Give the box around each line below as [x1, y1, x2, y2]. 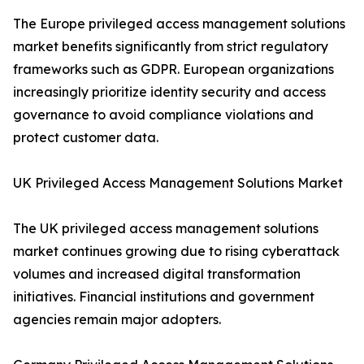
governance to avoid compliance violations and [13, 106, 314, 123]
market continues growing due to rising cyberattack [13, 243, 340, 260]
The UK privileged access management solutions [13, 220, 318, 237]
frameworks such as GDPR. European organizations [13, 61, 334, 78]
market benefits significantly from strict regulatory [13, 38, 328, 55]
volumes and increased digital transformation [13, 266, 301, 283]
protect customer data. [13, 129, 158, 146]
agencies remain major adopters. [13, 311, 221, 328]
